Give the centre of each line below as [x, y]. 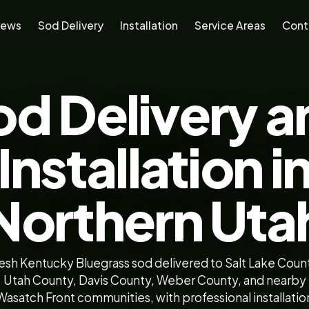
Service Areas [230, 25]
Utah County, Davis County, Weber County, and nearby [154, 280]
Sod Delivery [71, 25]
